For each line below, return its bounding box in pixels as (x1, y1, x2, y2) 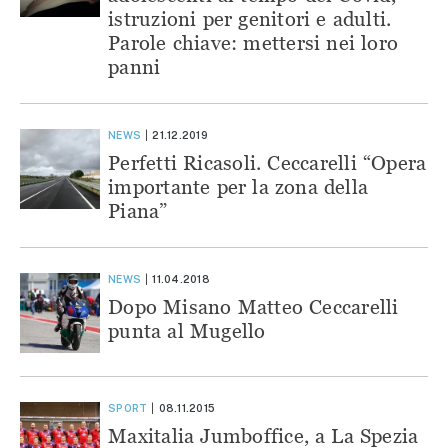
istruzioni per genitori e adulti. (108, 6, 392, 30)
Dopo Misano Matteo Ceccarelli (108, 294, 399, 318)
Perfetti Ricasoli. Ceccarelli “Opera (108, 150, 427, 174)
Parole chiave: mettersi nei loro (108, 30, 399, 54)
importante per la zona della (108, 174, 369, 198)
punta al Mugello (108, 318, 266, 342)
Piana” (108, 198, 168, 222)
